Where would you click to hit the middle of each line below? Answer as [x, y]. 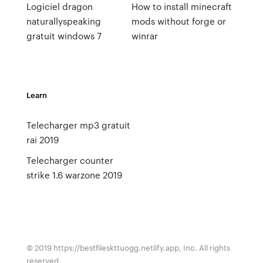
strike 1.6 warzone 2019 [74, 175]
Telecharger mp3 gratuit [78, 125]
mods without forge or [178, 21]
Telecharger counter [70, 160]
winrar [144, 36]
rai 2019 [42, 140]
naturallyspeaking [63, 21]
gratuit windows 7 [64, 36]
